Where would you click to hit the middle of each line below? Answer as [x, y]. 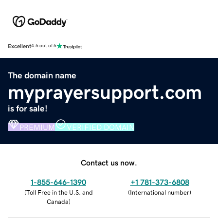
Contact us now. [109, 162]
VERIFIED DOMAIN [100, 127]
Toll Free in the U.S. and [59, 192]
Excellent [19, 46]
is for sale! [28, 108]
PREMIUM [37, 127]
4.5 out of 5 [44, 46]
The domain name [42, 75]
